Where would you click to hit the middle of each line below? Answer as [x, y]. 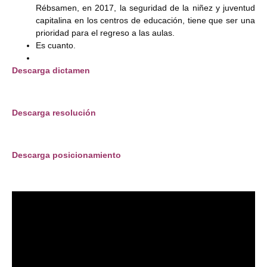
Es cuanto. [56, 46]
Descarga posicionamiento [68, 155]
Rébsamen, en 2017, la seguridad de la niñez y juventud [145, 8]
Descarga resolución [54, 113]
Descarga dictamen [51, 71]
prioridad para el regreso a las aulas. [106, 33]
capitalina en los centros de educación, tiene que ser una [145, 21]
